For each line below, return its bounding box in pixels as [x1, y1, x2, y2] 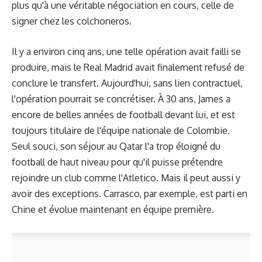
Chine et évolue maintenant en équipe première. [12, 204, 214, 215]
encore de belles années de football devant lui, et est [12, 109, 235, 120]
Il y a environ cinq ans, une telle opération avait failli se [12, 46, 241, 57]
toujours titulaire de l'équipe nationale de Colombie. [12, 125, 230, 136]
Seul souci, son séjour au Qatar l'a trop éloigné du [12, 140, 220, 152]
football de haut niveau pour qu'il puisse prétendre [12, 156, 223, 168]
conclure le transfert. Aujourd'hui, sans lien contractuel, [12, 77, 243, 89]
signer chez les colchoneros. [12, 15, 132, 27]
